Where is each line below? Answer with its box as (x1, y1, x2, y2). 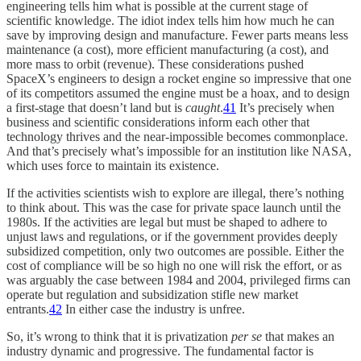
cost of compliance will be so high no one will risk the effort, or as (6, 258, 342, 272)
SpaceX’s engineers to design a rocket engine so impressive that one (6, 71, 351, 85)
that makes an (265, 329, 334, 343)
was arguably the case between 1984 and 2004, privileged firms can (6, 272, 351, 287)
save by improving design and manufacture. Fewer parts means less (6, 27, 348, 42)
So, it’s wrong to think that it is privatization (6, 329, 228, 343)
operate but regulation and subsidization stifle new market (6, 287, 298, 301)
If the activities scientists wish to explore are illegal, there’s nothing (6, 185, 344, 200)
